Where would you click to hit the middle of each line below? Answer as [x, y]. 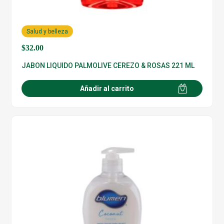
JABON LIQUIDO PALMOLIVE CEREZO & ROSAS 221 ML [108, 66]
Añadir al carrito [107, 89]
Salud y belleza [47, 31]
